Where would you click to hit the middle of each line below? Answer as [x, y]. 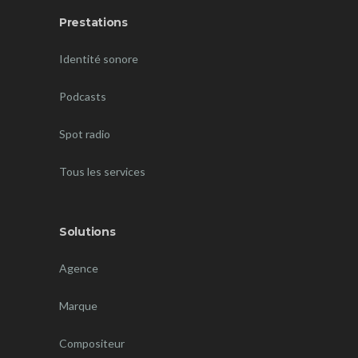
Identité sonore [99, 59]
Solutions [88, 232]
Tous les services [102, 171]
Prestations [93, 22]
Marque [78, 306]
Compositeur [92, 343]
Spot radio [85, 134]
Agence [79, 268]
